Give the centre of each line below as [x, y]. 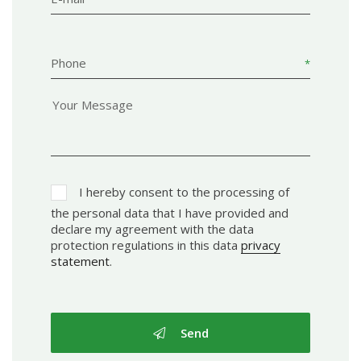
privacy [261, 245]
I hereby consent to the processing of [184, 192]
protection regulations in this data [146, 245]
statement [80, 261]
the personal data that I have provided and [170, 213]
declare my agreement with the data [152, 229]
